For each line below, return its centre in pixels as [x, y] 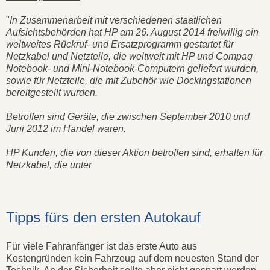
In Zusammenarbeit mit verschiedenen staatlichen [116, 20]
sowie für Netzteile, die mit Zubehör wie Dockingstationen [129, 81]
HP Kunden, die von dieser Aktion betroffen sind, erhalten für [134, 153]
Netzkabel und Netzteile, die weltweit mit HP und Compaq [129, 57]
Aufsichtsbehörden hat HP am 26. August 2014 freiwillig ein [132, 33]
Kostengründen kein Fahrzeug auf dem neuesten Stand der [132, 259]
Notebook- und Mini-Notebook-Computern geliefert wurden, [132, 69]
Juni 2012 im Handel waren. [67, 129]
